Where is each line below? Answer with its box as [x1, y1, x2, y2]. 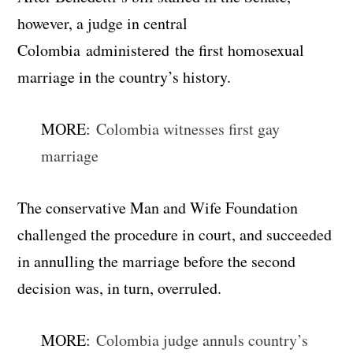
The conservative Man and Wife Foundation [17, 196, 299, 218]
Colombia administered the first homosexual [17, 39, 305, 61]
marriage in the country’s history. [17, 65, 232, 87]
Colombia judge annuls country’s [96, 329, 309, 351]
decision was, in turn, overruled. [17, 277, 222, 299]
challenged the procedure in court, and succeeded [17, 223, 333, 245]
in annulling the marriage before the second [17, 250, 296, 272]
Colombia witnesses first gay [96, 117, 281, 139]
